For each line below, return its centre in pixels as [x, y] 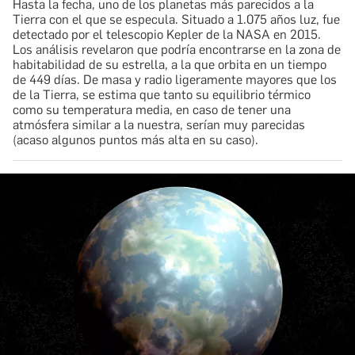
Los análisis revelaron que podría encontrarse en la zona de [177, 49]
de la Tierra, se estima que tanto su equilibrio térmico [162, 94]
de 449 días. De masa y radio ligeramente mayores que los [175, 79]
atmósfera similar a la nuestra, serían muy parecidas [159, 124]
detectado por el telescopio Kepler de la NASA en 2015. [167, 34]
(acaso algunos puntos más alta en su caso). [136, 139]
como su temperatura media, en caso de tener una [152, 109]
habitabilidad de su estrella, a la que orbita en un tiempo [170, 64]
